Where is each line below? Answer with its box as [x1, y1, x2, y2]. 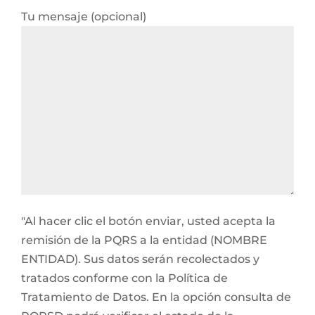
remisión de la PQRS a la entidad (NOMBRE [21, 233, 267, 247]
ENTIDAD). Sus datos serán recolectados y [21, 252, 259, 266]
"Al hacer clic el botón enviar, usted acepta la [21, 214, 276, 228]
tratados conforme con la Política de [21, 271, 228, 285]
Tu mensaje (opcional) [21, 10, 146, 23]
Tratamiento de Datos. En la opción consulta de [21, 290, 291, 304]
